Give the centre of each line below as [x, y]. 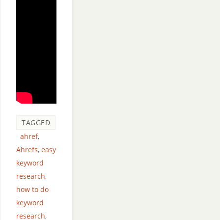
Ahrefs [27, 150]
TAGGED [36, 123]
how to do [32, 189]
